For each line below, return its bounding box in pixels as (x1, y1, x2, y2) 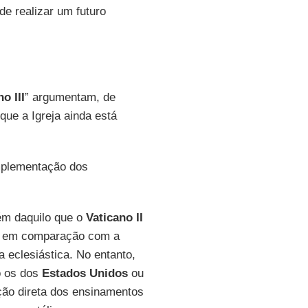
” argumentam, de (24, 91, 115, 104)
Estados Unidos (41, 267, 128, 280)
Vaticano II (85, 211, 143, 224)
